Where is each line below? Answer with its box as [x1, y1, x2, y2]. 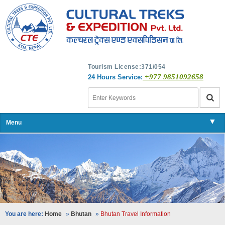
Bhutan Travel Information [100, 210, 171, 217]
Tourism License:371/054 [88, 63, 166, 70]
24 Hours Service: [88, 73, 143, 81]
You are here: [5, 210, 43, 217]
